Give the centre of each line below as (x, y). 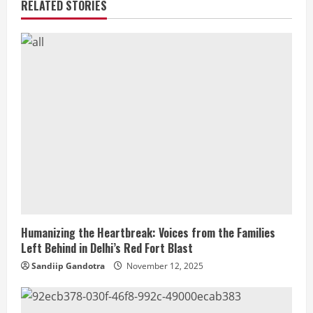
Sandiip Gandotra (68, 265)
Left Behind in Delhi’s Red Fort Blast (107, 248)
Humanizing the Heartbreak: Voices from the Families (148, 232)
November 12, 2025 (164, 265)
